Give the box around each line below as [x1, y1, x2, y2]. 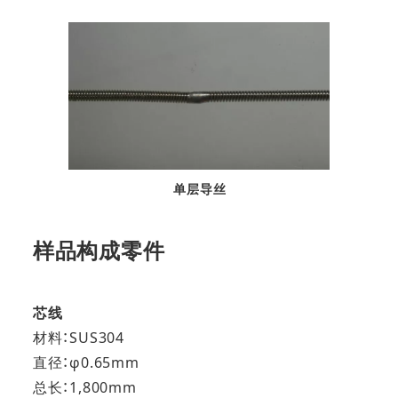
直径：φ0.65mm [32, 353, 139, 373]
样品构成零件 [32, 235, 165, 266]
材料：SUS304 [32, 328, 124, 348]
